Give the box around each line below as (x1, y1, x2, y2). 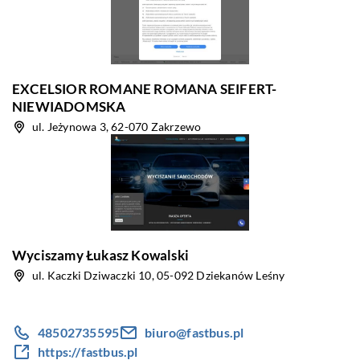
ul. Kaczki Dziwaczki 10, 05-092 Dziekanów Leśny (32, 268, 285, 282)
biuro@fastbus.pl (145, 325, 244, 340)
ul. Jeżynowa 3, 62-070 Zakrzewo (32, 120, 202, 133)
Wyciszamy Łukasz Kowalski (12, 247, 189, 264)
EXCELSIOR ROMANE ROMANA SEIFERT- (12, 80, 277, 97)
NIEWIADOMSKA (12, 98, 126, 115)
